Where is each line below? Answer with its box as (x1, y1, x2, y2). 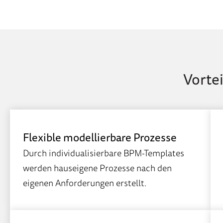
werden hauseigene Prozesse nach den (23, 160, 172, 175)
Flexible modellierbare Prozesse (23, 128, 177, 146)
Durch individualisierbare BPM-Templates (23, 145, 184, 160)
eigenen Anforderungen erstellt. (23, 175, 146, 190)
